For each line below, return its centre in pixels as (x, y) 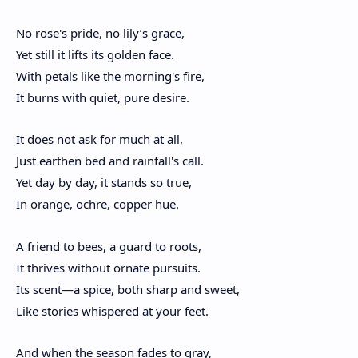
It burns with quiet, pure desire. (103, 97)
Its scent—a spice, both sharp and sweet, (128, 289)
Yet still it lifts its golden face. (95, 54)
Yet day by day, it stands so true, (104, 183)
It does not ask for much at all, (99, 139)
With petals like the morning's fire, (110, 76)
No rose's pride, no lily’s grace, (100, 32)
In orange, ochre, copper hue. (97, 204)
